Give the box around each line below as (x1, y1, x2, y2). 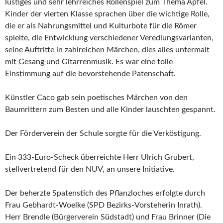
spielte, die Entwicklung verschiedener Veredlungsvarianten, (5, 34, 214, 42)
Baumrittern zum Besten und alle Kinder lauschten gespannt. (5, 106, 216, 113)
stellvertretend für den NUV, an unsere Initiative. (5, 165, 175, 173)
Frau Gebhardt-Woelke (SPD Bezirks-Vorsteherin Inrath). (5, 201, 202, 209)
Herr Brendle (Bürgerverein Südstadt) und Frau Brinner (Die (5, 213, 211, 221)
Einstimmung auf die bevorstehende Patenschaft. (5, 70, 176, 78)
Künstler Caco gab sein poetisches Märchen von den (5, 94, 188, 102)
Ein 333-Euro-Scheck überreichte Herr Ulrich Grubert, (5, 153, 194, 161)
